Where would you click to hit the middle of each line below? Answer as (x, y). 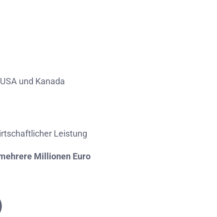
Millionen (53, 156)
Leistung (70, 133)
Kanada (50, 81)
